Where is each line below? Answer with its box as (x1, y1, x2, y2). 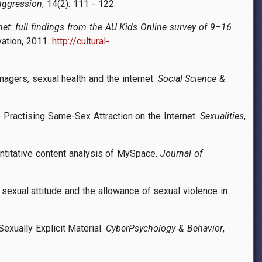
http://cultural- (51, 36, 109, 47)
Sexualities (199, 111, 244, 122)
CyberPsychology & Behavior (106, 223, 223, 235)
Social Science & (157, 73, 226, 85)
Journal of (160, 148, 202, 160)
